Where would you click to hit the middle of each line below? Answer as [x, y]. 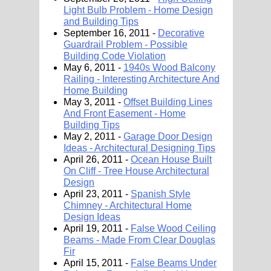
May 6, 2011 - [93, 67]
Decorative [181, 33]
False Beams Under [174, 263]
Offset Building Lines [168, 102]
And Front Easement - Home [125, 113]
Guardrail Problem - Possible [126, 44]
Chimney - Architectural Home [128, 205]
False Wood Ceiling [173, 228]
